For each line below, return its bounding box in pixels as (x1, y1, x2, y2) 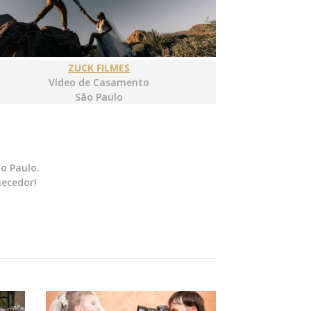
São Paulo (75, 90, 124, 104)
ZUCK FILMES (68, 61, 131, 75)
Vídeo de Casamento (49, 76, 150, 90)
